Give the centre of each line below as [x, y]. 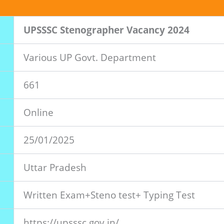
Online [38, 112]
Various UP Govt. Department [90, 57]
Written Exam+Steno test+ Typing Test [109, 195]
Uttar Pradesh [55, 167]
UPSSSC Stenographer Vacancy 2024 [106, 30]
